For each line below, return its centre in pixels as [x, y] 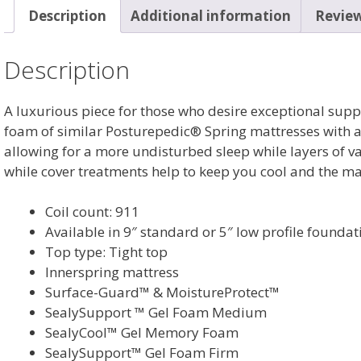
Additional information [211, 15]
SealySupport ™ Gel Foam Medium [156, 313]
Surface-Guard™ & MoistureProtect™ [162, 293]
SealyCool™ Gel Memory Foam [142, 333]
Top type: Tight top [106, 252]
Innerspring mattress [112, 272]
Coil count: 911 [92, 212]
